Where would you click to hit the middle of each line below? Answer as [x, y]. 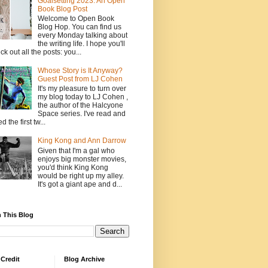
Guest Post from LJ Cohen [80, 79]
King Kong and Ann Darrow [82, 141]
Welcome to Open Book [76, 19]
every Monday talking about [82, 36]
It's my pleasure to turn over [82, 89]
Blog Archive [84, 259]
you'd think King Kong [73, 167]
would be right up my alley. [80, 176]
